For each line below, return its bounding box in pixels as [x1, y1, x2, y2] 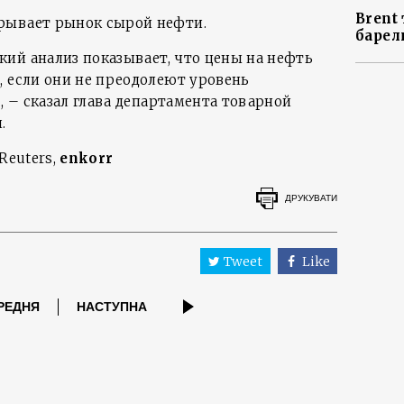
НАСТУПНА [77, 299, 147, 315]
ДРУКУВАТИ [285, 192, 337, 203]
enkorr [60, 150, 114, 167]
